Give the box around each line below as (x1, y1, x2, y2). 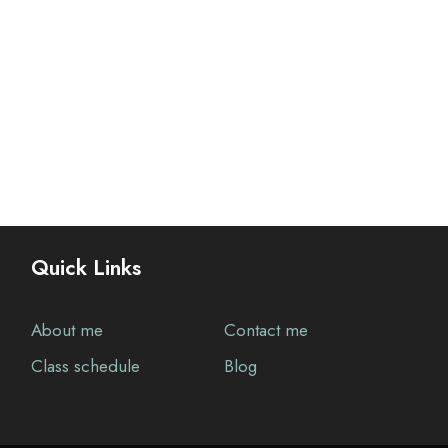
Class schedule (30, 354, 140, 378)
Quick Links (30, 253, 141, 283)
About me (30, 318, 103, 342)
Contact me (223, 318, 308, 342)
